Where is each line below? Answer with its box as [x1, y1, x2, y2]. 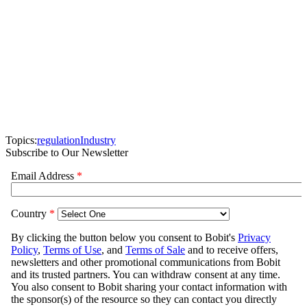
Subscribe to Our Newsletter [5, 147, 128, 159]
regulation [37, 134, 80, 147]
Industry [80, 134, 116, 147]
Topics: [5, 134, 37, 147]
